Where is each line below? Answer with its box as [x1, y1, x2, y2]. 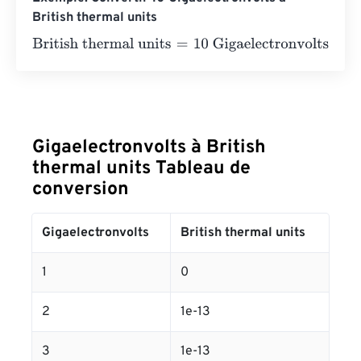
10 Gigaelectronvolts [160, 36, 277, 53]
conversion [32, 178, 129, 201]
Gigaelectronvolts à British [32, 136, 266, 160]
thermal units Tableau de [32, 157, 251, 180]
